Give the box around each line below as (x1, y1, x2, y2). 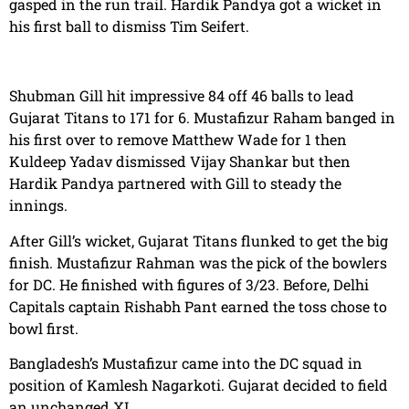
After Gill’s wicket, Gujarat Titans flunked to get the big (9, 230, 388, 250)
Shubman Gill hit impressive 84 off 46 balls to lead (9, 86, 354, 106)
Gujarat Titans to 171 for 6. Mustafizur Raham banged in (9, 108, 395, 128)
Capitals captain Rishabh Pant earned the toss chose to (9, 296, 387, 316)
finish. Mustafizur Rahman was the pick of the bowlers (9, 252, 387, 272)
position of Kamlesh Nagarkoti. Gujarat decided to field (9, 375, 388, 395)
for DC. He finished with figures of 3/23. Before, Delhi (9, 274, 369, 294)
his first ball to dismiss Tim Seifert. (9, 16, 249, 36)
